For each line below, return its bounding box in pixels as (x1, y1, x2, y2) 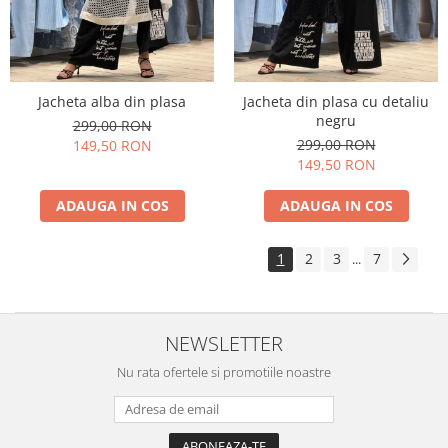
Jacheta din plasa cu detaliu (243, 92, 429, 112)
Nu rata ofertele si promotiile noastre (117, 363, 331, 382)
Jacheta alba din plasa (38, 92, 186, 112)
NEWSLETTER (165, 329, 283, 358)
